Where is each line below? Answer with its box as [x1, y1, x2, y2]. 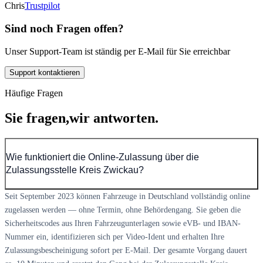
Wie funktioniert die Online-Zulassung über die [6, 151, 199, 162]
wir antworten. [69, 110, 159, 126]
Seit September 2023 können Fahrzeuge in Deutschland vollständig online [5, 191, 250, 201]
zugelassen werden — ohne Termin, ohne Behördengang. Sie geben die [5, 205, 241, 214]
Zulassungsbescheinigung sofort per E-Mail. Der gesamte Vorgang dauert [5, 245, 247, 255]
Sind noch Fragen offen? [5, 22, 124, 35]
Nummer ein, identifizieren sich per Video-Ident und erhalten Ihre [5, 232, 224, 241]
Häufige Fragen [5, 87, 63, 98]
